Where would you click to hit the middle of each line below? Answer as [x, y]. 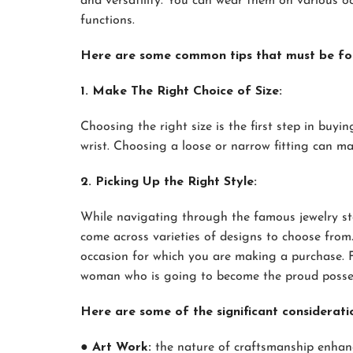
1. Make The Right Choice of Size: [181, 92]
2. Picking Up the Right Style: [169, 182]
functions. [108, 21]
